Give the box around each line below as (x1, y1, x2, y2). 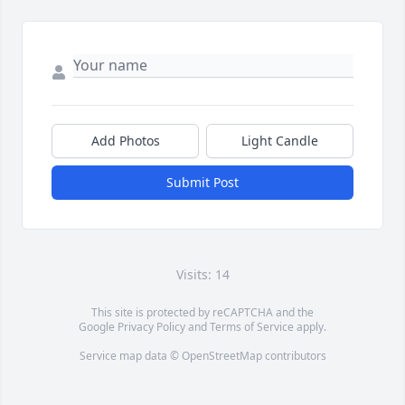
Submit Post (166, 174, 239, 192)
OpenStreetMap (181, 348, 262, 364)
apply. (294, 319, 326, 335)
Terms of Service (210, 319, 294, 335)
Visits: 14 (175, 266, 230, 284)
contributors (261, 348, 326, 364)
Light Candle (241, 132, 318, 150)
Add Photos (90, 132, 160, 150)
